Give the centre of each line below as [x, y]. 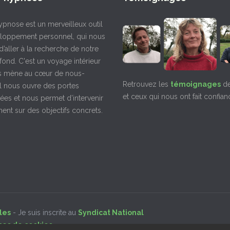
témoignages [196, 84]
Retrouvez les [147, 84]
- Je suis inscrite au [44, 213]
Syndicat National [111, 213]
